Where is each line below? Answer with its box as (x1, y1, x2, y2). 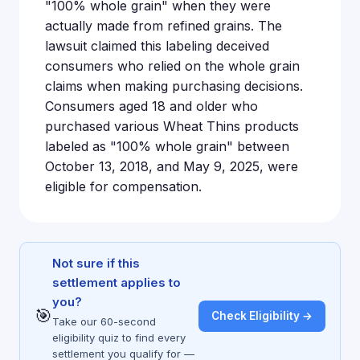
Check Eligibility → (211, 309, 313, 322)
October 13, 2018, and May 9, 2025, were (45, 158, 298, 174)
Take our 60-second (52, 315, 156, 328)
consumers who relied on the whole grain (45, 58, 300, 74)
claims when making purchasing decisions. (45, 78, 303, 94)
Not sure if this (52, 256, 140, 271)
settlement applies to (52, 275, 181, 290)
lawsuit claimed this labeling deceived (45, 38, 269, 54)
